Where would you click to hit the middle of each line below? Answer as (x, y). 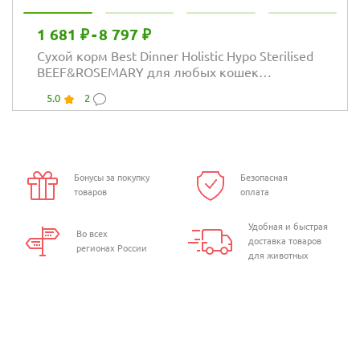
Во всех (92, 233)
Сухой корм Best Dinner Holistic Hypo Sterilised (175, 56)
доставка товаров (285, 241)
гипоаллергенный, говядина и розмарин (161, 88)
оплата (254, 192)
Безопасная (264, 178)
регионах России (111, 248)
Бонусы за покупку (111, 178)
